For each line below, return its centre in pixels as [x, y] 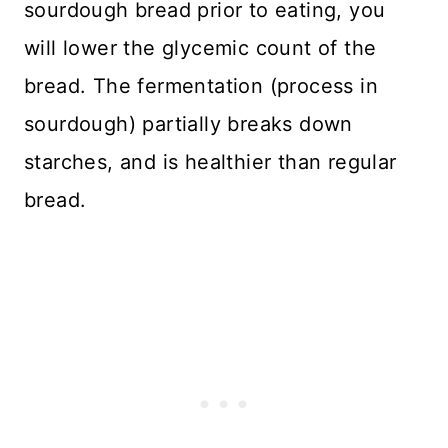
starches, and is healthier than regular [210, 161]
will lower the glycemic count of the [200, 47]
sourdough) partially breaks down [188, 123]
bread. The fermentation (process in [201, 85]
